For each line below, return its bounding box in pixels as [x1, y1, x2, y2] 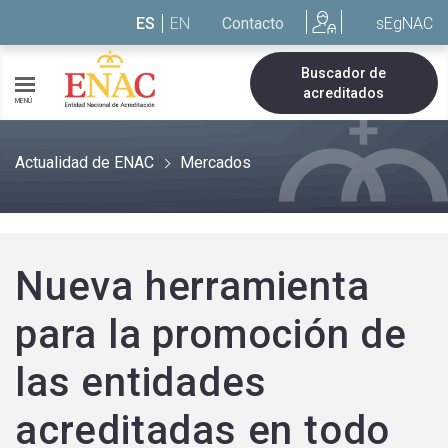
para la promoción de [15, 311, 407, 358]
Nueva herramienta [15, 263, 370, 310]
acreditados [303, 84, 385, 101]
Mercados [180, 153, 251, 172]
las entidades [15, 359, 267, 406]
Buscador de [301, 64, 387, 81]
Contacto [222, 13, 284, 33]
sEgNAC [376, 13, 433, 33]
